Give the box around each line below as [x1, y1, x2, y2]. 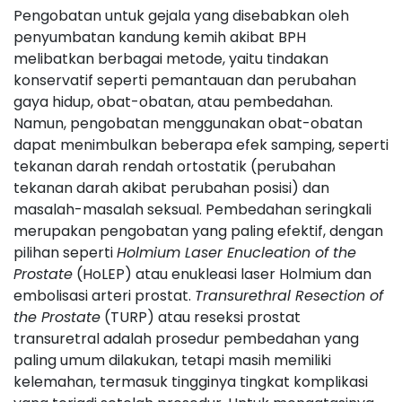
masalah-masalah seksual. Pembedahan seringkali [13, 199, 371, 220]
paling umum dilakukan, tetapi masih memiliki [13, 350, 331, 371]
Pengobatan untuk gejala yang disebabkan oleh [13, 5, 349, 26]
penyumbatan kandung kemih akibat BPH [13, 27, 306, 48]
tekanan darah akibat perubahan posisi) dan [13, 178, 329, 198]
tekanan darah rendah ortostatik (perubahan [13, 156, 336, 177]
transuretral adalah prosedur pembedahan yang [13, 328, 359, 349]
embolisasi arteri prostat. [13, 285, 195, 306]
